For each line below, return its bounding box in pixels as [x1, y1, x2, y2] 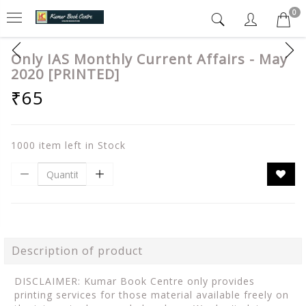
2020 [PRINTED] [11, 65, 120, 83]
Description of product [12, 243, 143, 258]
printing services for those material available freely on [14, 288, 289, 301]
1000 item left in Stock [11, 139, 126, 152]
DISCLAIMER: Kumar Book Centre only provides [14, 275, 255, 288]
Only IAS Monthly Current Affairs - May [11, 50, 288, 68]
